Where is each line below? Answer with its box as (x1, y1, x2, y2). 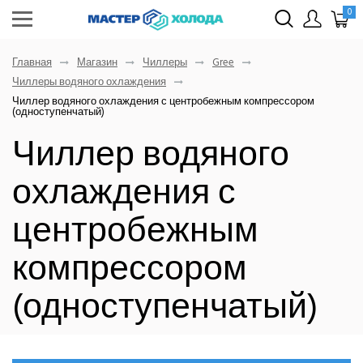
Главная (12, 53, 52, 71)
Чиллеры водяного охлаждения (12, 72, 166, 91)
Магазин (77, 53, 117, 71)
